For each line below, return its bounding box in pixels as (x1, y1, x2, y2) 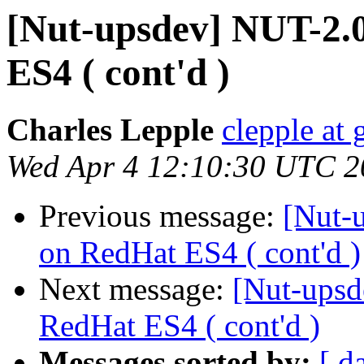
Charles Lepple (6, 112, 214, 148)
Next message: (39, 271, 232, 307)
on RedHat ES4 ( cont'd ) (39, 235, 361, 271)
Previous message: (39, 198, 283, 234)
